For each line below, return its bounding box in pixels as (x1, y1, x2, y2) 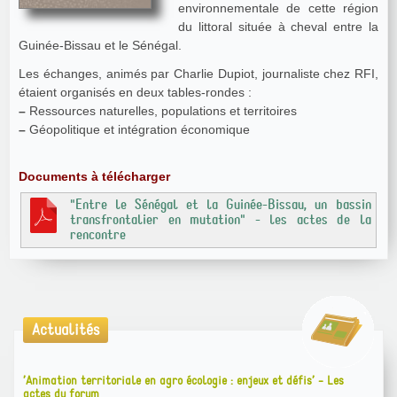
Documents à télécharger (19, 168, 170, 183)
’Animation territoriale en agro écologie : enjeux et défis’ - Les (23, 371, 344, 389)
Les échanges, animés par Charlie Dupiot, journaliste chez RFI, (19, 66, 378, 81)
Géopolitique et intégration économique (26, 121, 250, 136)
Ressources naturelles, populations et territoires (26, 103, 300, 118)
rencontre (70, 225, 126, 244)
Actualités (32, 319, 99, 340)
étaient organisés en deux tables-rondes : (19, 84, 255, 99)
